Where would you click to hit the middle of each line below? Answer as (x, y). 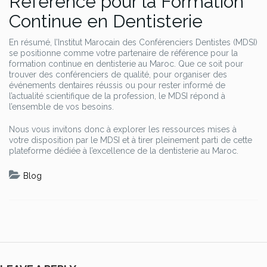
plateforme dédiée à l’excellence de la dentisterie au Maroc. (124, 151)
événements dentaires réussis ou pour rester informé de (117, 85)
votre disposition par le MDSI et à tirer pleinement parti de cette (131, 140)
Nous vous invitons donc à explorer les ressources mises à (123, 129)
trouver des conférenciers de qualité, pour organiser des (118, 74)
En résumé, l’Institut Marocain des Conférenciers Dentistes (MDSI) (133, 42)
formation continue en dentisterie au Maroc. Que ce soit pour (126, 64)
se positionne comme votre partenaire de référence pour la (123, 53)
